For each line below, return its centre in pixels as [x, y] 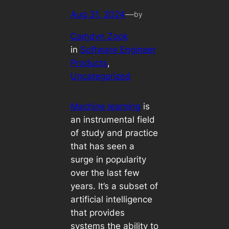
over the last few [105, 173]
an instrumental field [112, 119]
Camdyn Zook [99, 37]
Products [89, 63]
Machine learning [105, 106]
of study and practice [114, 133]
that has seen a [102, 146]
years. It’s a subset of [114, 186]
